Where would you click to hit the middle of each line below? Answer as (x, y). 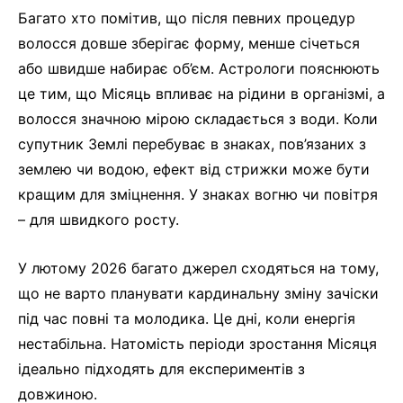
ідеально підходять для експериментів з (161, 369)
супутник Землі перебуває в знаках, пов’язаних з (192, 144)
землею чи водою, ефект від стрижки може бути (194, 170)
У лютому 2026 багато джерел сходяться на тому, (198, 269)
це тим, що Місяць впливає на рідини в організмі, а (201, 94)
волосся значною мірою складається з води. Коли (198, 119)
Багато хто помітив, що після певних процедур (187, 18)
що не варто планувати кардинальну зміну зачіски (198, 294)
